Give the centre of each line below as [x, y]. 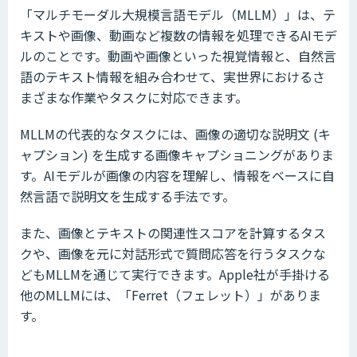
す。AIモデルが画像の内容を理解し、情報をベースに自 [177, 176]
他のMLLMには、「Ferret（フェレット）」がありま [171, 295]
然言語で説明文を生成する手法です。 [127, 196]
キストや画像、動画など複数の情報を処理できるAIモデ [178, 35]
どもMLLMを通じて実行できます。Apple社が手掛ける [175, 275]
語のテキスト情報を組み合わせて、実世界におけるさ [173, 77]
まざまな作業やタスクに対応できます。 [134, 98]
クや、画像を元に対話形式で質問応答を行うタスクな [173, 254]
